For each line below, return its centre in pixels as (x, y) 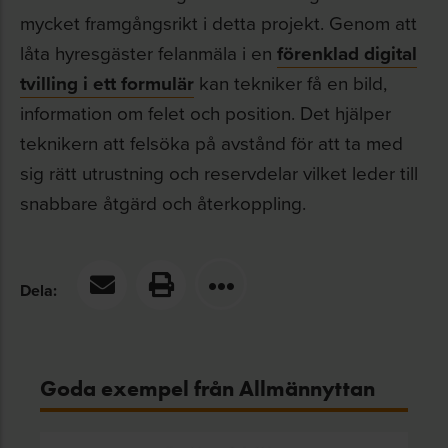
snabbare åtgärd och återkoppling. (163, 202)
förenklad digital (347, 53)
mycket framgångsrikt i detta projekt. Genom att (218, 22)
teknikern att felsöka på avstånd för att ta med (211, 142)
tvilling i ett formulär (107, 83)
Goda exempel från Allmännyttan (207, 388)
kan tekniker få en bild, (290, 82)
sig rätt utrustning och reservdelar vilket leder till (219, 172)
